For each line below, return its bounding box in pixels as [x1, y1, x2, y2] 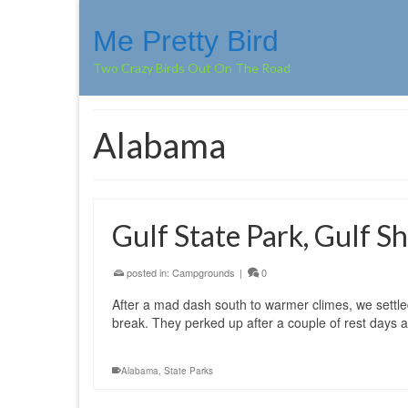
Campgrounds [172, 265, 235, 280]
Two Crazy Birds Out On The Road [93, 60, 291, 76]
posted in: [124, 265, 172, 280]
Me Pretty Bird [93, 25, 279, 57]
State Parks [164, 364, 213, 377]
